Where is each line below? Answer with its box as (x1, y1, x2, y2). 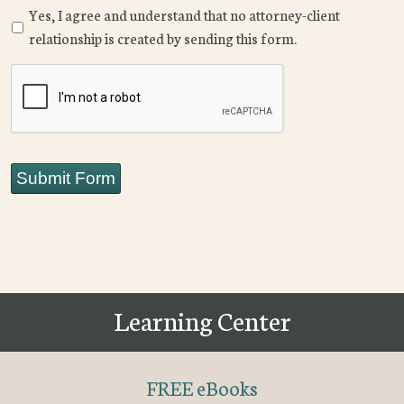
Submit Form (16, 169, 115, 188)
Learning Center (113, 301, 291, 339)
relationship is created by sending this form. (29, 28, 297, 49)
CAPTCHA (11, 64, 93, 88)
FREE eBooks (146, 373, 258, 402)
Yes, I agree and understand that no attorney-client (29, 5, 340, 25)
